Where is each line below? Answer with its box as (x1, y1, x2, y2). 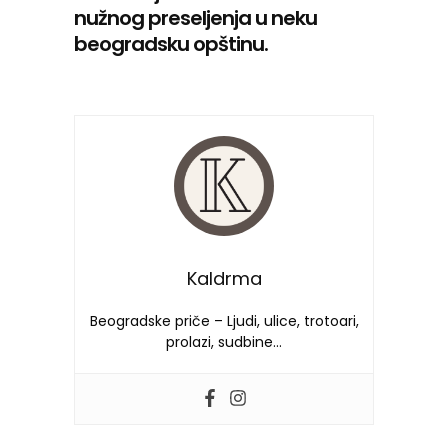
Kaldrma (186, 265, 262, 291)
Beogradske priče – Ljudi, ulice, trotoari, (89, 310, 359, 331)
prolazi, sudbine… (166, 331, 282, 352)
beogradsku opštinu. (74, 29, 268, 58)
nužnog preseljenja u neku (74, 3, 317, 32)
